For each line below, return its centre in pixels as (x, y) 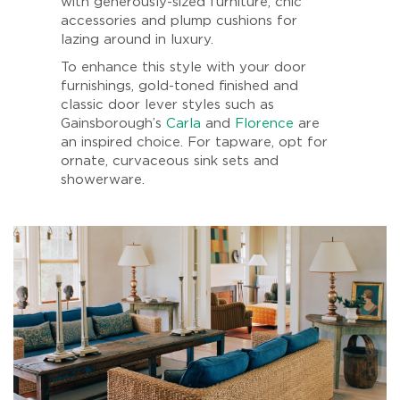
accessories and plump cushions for (179, 21)
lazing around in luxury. (137, 39)
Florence (264, 123)
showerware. (105, 179)
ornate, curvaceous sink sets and (170, 161)
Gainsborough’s (113, 123)
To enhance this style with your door (183, 67)
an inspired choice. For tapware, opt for (194, 142)
